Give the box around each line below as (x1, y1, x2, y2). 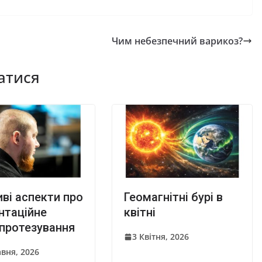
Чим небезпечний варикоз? (112, 34, 243, 47)
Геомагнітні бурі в (124, 190, 223, 205)
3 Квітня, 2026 (132, 231, 189, 243)
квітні (124, 205, 156, 220)
